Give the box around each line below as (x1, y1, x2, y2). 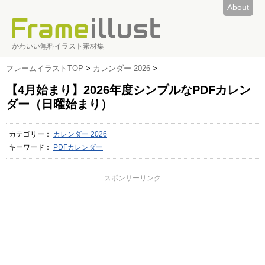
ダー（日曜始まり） (6, 98, 112, 111)
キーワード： (9, 143, 53, 151)
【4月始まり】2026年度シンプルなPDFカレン (6, 83, 251, 96)
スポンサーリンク (104, 174, 161, 182)
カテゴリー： (9, 130, 53, 138)
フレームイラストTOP (6, 64, 83, 73)
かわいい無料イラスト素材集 (12, 42, 104, 50)
